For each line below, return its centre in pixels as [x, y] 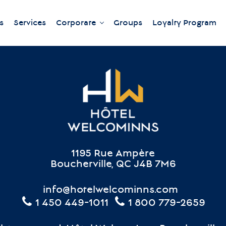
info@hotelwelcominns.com [110, 191]
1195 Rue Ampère [113, 154]
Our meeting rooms [114, 61]
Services [30, 23]
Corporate [76, 23]
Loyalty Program [184, 23]
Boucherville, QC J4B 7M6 [113, 165]
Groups [128, 23]
